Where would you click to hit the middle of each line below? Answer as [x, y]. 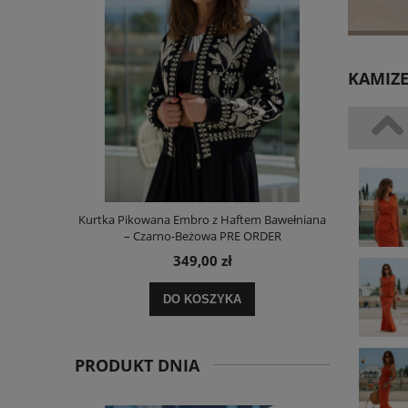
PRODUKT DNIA [137, 366]
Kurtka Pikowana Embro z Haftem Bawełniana [202, 220]
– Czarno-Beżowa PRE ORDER [202, 236]
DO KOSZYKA [202, 300]
